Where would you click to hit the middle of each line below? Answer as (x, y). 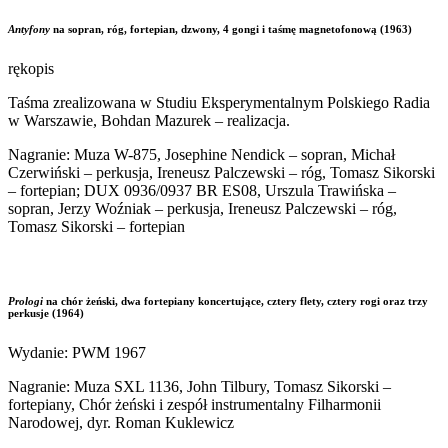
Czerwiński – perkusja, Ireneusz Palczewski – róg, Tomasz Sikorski (221, 173)
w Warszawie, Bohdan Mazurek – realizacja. (149, 121)
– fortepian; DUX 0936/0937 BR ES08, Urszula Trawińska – (202, 191)
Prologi (27, 301)
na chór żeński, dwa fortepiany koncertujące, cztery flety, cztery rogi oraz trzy (237, 301)
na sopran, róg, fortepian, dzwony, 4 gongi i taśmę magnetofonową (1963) (232, 29)
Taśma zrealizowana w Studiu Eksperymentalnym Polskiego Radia (219, 103)
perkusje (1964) (46, 313)
